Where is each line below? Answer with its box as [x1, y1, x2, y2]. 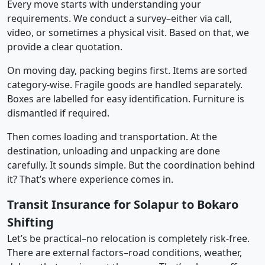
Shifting [7, 214, 54, 230]
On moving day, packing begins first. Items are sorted [7, 63, 247, 77]
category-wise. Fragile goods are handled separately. [7, 77, 243, 91]
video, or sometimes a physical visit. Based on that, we [7, 25, 249, 39]
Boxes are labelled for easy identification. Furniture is [7, 92, 244, 105]
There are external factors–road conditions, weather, [7, 245, 242, 259]
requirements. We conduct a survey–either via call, [7, 11, 232, 25]
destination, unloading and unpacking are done [7, 144, 220, 157]
